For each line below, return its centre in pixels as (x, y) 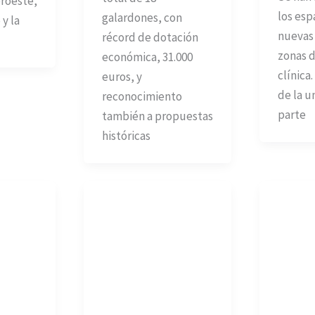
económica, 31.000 (147, 57)
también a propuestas (157, 116)
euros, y (122, 76)
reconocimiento (142, 96)
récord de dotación (150, 37)
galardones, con (142, 17)
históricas (126, 135)
